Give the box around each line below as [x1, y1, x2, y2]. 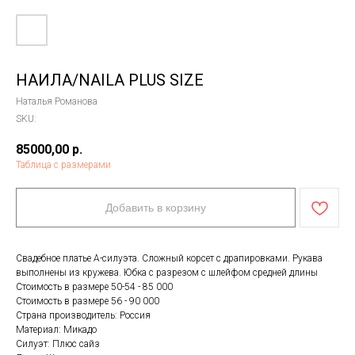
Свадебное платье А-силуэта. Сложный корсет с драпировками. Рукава [16, 253, 323, 265]
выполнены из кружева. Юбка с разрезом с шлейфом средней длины [16, 267, 318, 279]
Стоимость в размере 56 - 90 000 [16, 296, 159, 307]
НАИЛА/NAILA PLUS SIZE [16, 71, 204, 90]
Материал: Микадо [16, 324, 97, 336]
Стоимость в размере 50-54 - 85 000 [16, 281, 173, 293]
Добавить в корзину [105, 201, 206, 215]
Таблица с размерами [16, 159, 111, 171]
